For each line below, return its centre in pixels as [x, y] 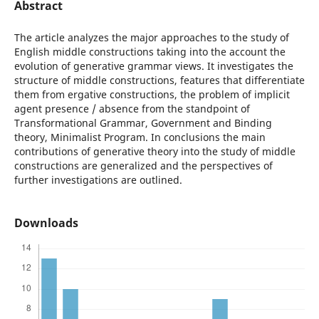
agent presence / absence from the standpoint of [132, 109]
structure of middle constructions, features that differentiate [159, 80]
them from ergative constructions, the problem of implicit [152, 94]
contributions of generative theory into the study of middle [155, 151]
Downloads [46, 223]
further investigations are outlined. [98, 180]
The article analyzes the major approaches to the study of [151, 37]
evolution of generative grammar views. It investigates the [153, 66]
